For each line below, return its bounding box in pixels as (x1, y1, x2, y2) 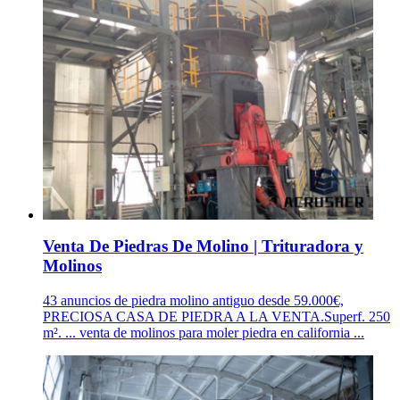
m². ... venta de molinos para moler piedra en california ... (43, 324, 364, 340)
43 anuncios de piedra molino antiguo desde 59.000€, (43, 292, 344, 308)
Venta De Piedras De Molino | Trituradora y (43, 237, 363, 256)
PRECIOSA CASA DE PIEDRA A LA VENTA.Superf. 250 (43, 308, 390, 324)
